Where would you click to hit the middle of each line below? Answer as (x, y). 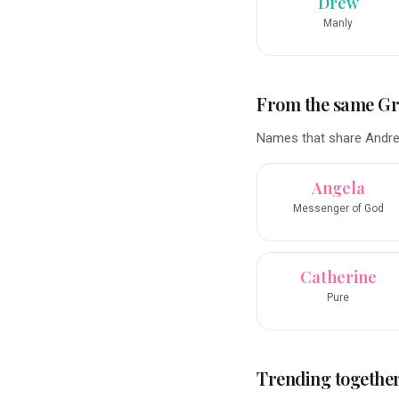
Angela (338, 188)
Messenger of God (338, 209)
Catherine (338, 277)
